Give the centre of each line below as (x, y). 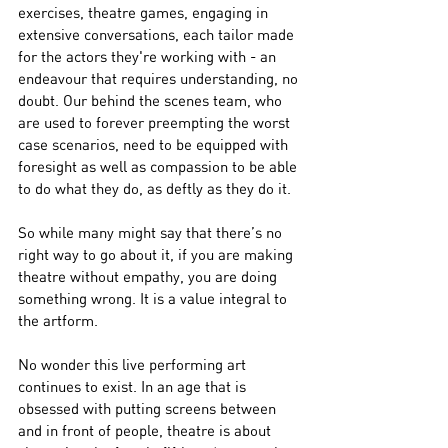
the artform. (58, 320)
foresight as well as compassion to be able (159, 166)
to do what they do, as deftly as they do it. (156, 188)
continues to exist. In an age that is (134, 386)
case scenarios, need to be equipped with (155, 144)
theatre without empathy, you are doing (149, 276)
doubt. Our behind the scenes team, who (152, 100)
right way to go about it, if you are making (157, 254)
